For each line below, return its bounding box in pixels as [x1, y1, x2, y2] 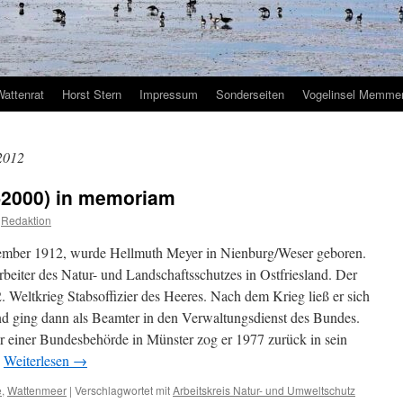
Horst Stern [62, 85, 121, 103]
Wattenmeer [7, 382, 67, 398]
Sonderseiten [216, 85, 284, 103]
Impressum [139, 85, 198, 103]
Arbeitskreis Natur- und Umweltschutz [173, 382, 355, 398]
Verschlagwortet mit [75, 382, 170, 398]
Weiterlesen [4, 351, 73, 370]
